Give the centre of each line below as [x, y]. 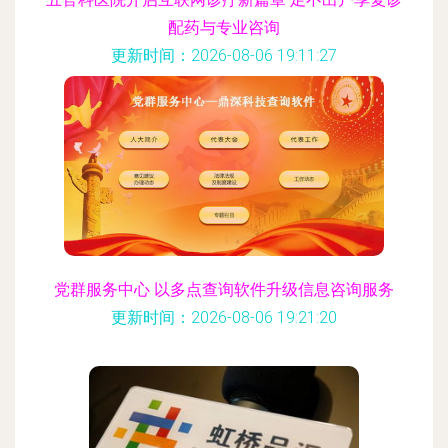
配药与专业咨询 [224, 27]
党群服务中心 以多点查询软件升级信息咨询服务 [224, 289]
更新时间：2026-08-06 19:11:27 [224, 55]
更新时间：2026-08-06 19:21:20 [224, 317]
